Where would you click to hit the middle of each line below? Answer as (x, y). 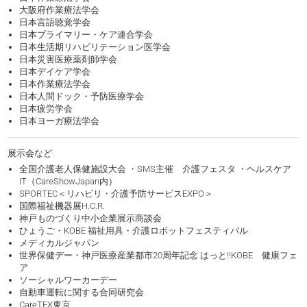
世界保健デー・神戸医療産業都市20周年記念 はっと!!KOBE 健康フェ (159, 256)
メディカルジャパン (60, 243)
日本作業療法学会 (55, 84)
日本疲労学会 (46, 109)
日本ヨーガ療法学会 (60, 121)
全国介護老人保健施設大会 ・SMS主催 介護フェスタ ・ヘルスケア (156, 169)
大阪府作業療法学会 (60, 10)
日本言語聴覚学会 (55, 23)
